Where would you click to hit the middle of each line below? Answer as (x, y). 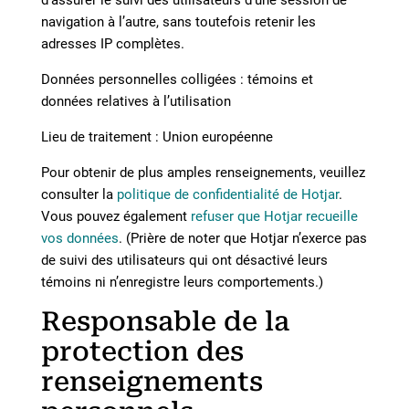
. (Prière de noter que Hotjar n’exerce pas (242, 238)
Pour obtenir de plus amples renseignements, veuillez (203, 173)
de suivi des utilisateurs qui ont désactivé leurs (184, 260)
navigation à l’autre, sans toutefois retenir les (178, 22)
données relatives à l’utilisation (136, 101)
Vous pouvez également (114, 216)
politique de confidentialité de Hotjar (227, 194)
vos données (79, 238)
